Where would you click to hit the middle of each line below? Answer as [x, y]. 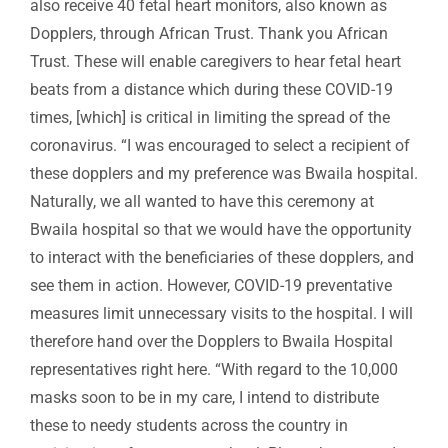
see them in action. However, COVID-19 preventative [211, 286]
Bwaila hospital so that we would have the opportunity [221, 230]
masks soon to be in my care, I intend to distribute [204, 398]
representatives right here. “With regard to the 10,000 [214, 370]
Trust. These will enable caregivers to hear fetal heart [215, 62]
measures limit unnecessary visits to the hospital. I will [221, 314]
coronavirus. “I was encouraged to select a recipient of [220, 146]
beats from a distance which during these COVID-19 [211, 90]
